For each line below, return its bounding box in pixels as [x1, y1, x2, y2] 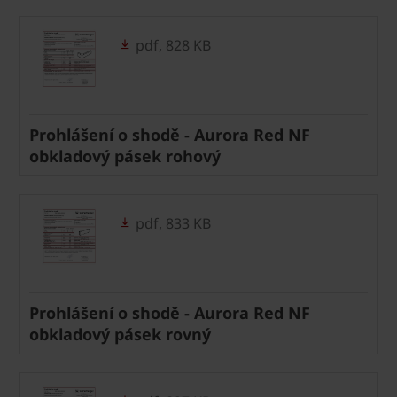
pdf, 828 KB [132, 35, 211, 55]
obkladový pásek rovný [29, 323, 211, 345]
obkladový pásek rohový [29, 144, 221, 167]
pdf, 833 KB [132, 213, 211, 233]
